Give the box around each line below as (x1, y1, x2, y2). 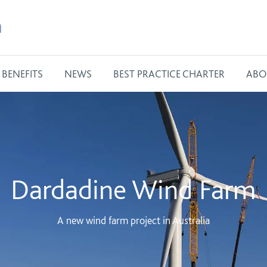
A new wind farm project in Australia (57, 214, 210, 226)
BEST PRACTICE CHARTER (113, 67, 225, 80)
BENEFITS (2, 67, 43, 80)
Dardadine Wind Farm (11, 172, 256, 206)
